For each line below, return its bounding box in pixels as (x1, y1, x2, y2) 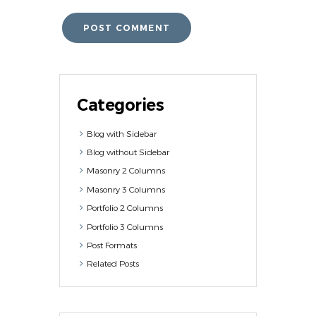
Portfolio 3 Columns (87, 221, 164, 231)
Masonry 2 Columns (87, 165, 166, 176)
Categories (77, 95, 164, 115)
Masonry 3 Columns (87, 183, 166, 194)
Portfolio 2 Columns (87, 202, 164, 213)
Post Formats (87, 240, 138, 250)
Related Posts (87, 258, 140, 269)
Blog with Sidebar (87, 128, 157, 138)
